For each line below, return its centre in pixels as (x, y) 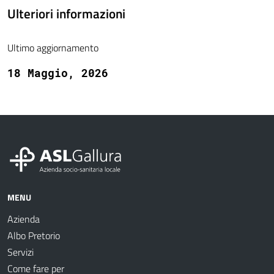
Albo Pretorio (34, 236)
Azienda (24, 219)
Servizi (20, 252)
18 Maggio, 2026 (58, 73)
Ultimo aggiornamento (53, 48)
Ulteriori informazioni (66, 14)
